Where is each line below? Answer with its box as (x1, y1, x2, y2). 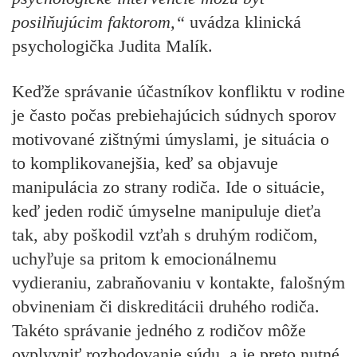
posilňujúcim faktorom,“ (12, 12, 190, 33)
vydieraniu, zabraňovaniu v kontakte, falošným (12, 272, 345, 292)
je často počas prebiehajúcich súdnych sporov (12, 104, 336, 125)
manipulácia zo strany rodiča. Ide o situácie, (12, 176, 325, 197)
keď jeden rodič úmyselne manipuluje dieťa (12, 200, 321, 221)
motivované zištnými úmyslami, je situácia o (12, 128, 329, 149)
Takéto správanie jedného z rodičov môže (12, 320, 306, 340)
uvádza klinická (190, 12, 301, 33)
